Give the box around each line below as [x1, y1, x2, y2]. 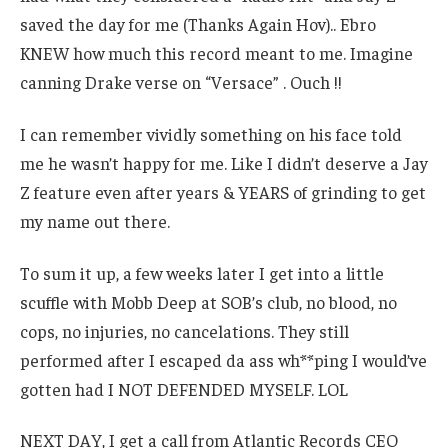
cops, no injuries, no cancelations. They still [20, 319, 349, 342]
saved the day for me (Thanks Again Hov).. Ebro [20, 13, 376, 36]
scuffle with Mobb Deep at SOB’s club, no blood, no [20, 290, 397, 313]
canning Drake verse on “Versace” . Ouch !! [20, 71, 342, 94]
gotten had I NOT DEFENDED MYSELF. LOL [20, 377, 348, 400]
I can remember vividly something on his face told [20, 122, 402, 145]
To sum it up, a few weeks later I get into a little [20, 261, 384, 284]
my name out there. [20, 209, 170, 232]
